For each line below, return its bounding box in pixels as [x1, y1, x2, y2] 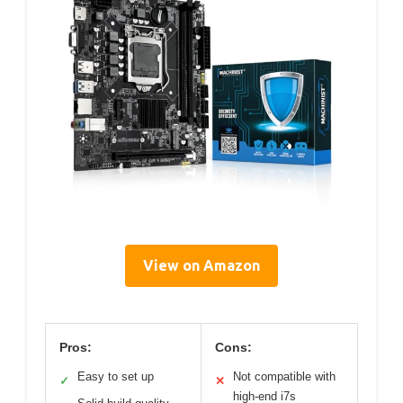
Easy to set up [77, 369, 154, 383]
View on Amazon [143, 256, 260, 273]
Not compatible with [233, 369, 336, 383]
